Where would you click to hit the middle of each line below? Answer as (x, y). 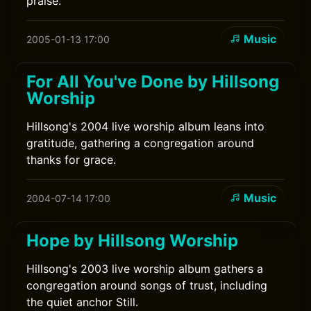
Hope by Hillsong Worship (133, 241)
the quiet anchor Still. (83, 302)
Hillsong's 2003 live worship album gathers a (145, 269)
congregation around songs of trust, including (147, 285)
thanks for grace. (72, 160)
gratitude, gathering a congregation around (141, 143)
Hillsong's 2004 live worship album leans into (146, 126)
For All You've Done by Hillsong (153, 82)
